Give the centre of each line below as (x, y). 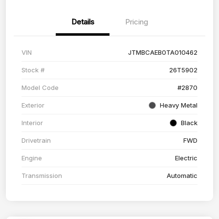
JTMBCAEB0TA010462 (163, 53)
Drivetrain (36, 141)
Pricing (136, 22)
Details (83, 22)
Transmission (42, 176)
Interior (32, 123)
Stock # (33, 70)
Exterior (33, 105)
